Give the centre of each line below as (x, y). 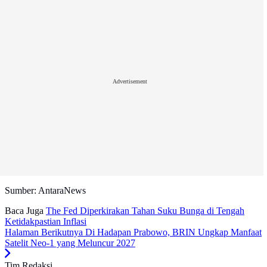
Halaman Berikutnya (44, 232)
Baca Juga (24, 210)
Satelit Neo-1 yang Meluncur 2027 (70, 243)
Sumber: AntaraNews (45, 190)
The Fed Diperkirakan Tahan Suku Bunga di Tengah (145, 210)
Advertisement (130, 82)
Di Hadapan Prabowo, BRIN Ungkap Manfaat (173, 232)
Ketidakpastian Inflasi (46, 221)
